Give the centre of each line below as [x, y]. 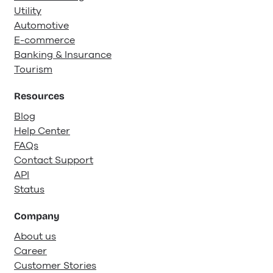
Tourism [33, 70]
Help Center [42, 131]
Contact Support [54, 161]
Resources [39, 96]
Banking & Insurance [63, 55]
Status [29, 190]
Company [37, 216]
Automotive [41, 26]
